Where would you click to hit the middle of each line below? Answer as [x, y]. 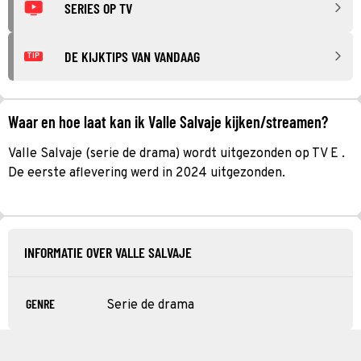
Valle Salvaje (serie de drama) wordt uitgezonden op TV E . [176, 154]
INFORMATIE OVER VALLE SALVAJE [108, 252]
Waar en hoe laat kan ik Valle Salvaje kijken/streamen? [168, 121]
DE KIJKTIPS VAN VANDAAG [132, 56]
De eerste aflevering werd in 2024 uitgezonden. [147, 173]
